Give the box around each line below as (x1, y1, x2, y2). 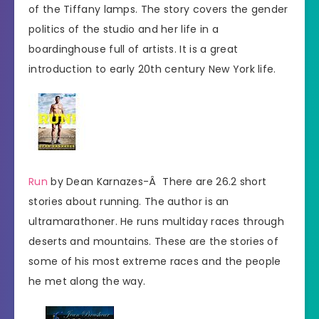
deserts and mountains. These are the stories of (28, 234, 279, 249)
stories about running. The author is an (28, 194, 229, 209)
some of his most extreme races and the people (28, 254, 281, 269)
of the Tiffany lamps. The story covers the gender (28, 1, 288, 16)
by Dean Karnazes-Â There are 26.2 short (47, 174, 267, 189)
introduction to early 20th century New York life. (28, 61, 276, 76)
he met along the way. (28, 274, 146, 289)
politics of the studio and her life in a (28, 21, 219, 36)
